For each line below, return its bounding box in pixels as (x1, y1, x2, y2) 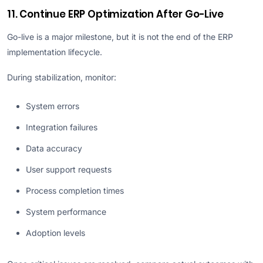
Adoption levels (26, 228, 85, 238)
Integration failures (26, 122, 97, 133)
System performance (26, 207, 106, 217)
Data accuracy (26, 143, 82, 154)
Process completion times (26, 186, 124, 196)
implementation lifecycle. (7, 46, 102, 57)
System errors (26, 101, 79, 112)
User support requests (26, 164, 112, 175)
